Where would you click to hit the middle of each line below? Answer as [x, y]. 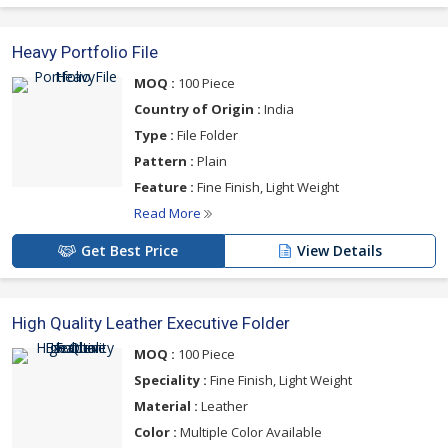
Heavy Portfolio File [85, 52]
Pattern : [164, 161]
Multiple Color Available [249, 432]
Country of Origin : [197, 109]
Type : [154, 135]
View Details [339, 250]
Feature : [164, 187]
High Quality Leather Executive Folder [151, 323]
